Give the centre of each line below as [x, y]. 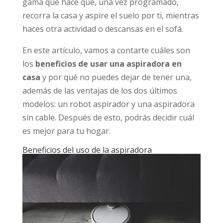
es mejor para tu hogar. [66, 131]
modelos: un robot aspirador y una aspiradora [108, 104]
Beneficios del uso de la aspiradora [87, 150]
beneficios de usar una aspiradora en [108, 63]
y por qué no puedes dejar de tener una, [116, 77]
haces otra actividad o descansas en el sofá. [103, 29]
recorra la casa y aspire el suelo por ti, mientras [111, 15]
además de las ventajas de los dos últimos [100, 90]
